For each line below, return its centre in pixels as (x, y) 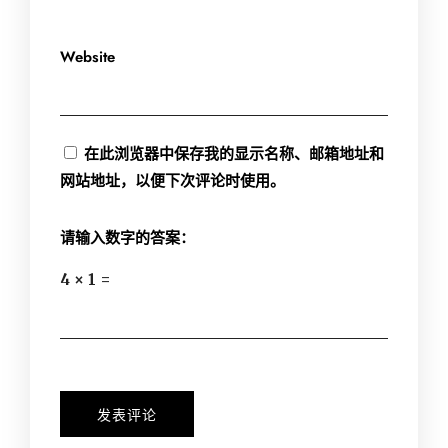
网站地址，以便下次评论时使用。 (172, 181)
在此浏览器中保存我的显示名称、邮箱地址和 (234, 154)
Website (87, 57)
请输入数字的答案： (127, 238)
